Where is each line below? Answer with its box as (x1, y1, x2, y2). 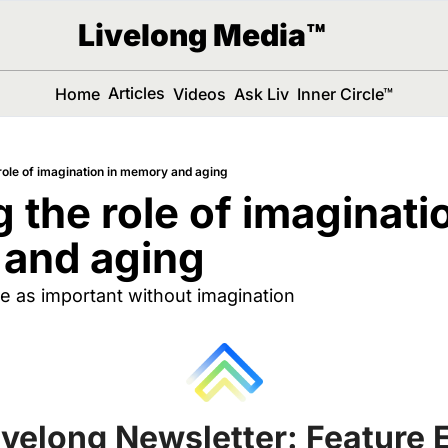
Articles (107, 83, 165, 103)
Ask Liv (233, 83, 289, 104)
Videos (172, 83, 226, 104)
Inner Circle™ (296, 83, 393, 104)
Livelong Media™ (77, 17, 326, 53)
